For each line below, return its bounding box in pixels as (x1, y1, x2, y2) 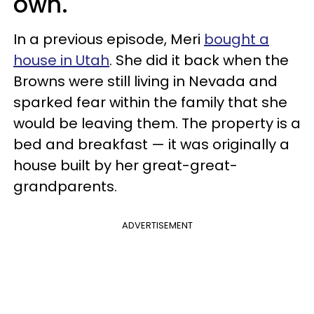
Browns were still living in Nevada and (13, 71, 278, 91)
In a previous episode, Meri (13, 29, 204, 49)
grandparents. (13, 177, 117, 196)
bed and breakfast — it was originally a (13, 135, 289, 154)
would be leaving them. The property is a (13, 114, 301, 133)
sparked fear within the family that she (13, 93, 287, 112)
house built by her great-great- (13, 156, 238, 175)
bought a (204, 29, 269, 49)
